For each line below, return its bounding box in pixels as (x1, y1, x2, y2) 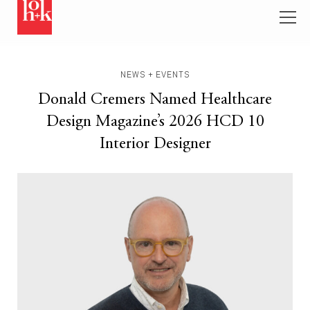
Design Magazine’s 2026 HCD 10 (46, 113, 264, 131)
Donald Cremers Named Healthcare (38, 91, 272, 109)
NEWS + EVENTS (120, 69, 190, 80)
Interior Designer (99, 136, 211, 153)
